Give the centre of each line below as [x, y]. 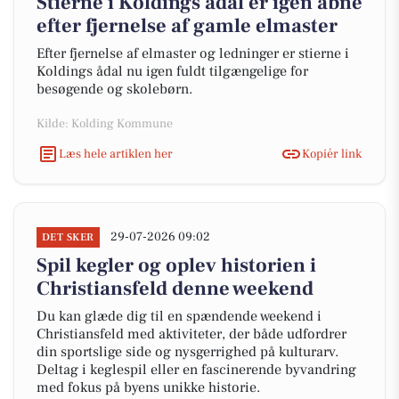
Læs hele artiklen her [116, 154]
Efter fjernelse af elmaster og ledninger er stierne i [193, 53]
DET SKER [68, 237]
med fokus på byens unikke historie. [148, 387]
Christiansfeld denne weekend [175, 289]
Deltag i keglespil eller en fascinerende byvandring [196, 370]
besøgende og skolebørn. [114, 89]
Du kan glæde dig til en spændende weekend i [179, 316]
